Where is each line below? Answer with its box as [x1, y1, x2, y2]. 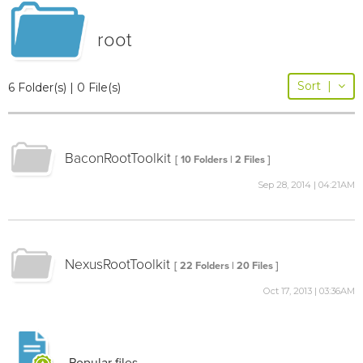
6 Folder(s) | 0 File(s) [8, 79, 121, 95]
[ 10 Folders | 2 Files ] [175, 152, 271, 166]
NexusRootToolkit [65, 255, 170, 273]
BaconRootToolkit [65, 149, 171, 167]
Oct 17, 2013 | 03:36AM [263, 284, 355, 297]
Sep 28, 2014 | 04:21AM [258, 178, 355, 190]
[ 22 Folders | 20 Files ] [174, 258, 279, 272]
